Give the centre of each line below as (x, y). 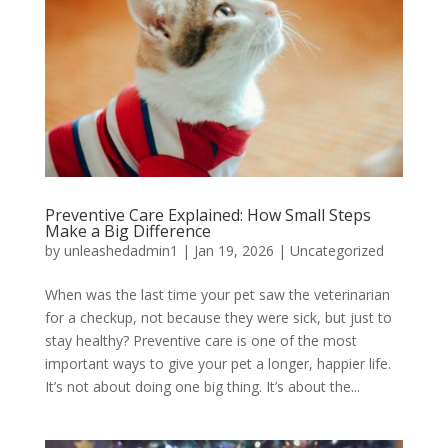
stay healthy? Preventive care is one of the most (200, 340)
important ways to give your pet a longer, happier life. (217, 363)
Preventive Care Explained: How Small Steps (207, 214)
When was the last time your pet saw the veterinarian (217, 294)
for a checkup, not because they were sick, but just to (218, 317)
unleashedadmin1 (120, 250)
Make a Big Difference (127, 230)
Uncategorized (336, 250)
